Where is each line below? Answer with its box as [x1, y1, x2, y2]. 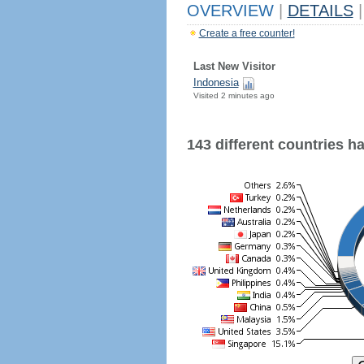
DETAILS [287, 2, 353, 19]
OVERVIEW [186, 2, 279, 19]
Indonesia [193, 76, 239, 89]
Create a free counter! [198, 28, 295, 39]
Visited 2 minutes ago [193, 91, 275, 100]
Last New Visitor [193, 60, 275, 72]
